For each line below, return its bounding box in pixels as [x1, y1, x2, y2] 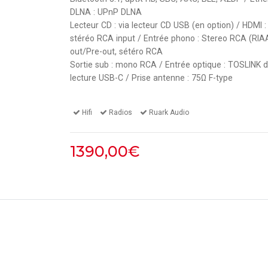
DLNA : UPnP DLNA [70, 7, 142, 17]
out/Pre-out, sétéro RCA [70, 47, 163, 56]
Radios [109, 108, 132, 117]
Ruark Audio [149, 108, 189, 117]
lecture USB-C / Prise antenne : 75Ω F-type [70, 73, 233, 83]
